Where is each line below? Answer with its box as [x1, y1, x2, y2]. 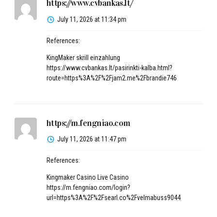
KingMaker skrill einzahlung [46, 53, 120, 62]
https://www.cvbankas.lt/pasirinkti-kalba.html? [46, 63, 172, 72]
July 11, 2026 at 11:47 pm [57, 135, 126, 143]
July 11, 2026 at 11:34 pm [57, 15, 126, 23]
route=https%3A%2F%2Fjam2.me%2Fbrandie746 [46, 74, 177, 82]
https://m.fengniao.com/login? [46, 184, 130, 192]
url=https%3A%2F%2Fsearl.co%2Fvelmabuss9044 [46, 194, 181, 202]
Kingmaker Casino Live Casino [46, 173, 129, 182]
